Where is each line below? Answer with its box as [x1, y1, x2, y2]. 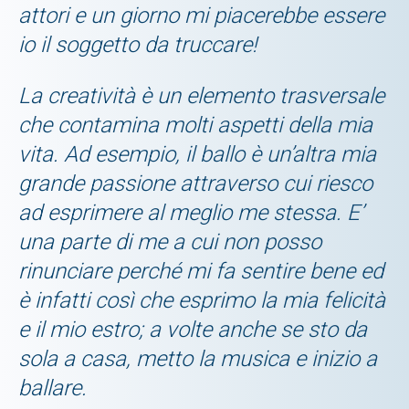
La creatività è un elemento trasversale [18, 82, 384, 109]
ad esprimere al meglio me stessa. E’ [18, 199, 363, 225]
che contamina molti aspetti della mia [18, 111, 372, 138]
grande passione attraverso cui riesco [18, 170, 372, 196]
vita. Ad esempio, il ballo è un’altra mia [18, 141, 376, 167]
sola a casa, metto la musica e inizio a [18, 345, 377, 372]
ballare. [18, 374, 87, 401]
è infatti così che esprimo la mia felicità [18, 287, 385, 313]
